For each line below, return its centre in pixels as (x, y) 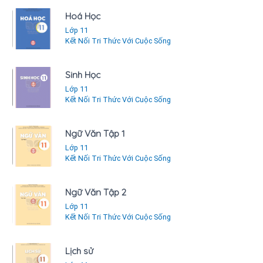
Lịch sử (79, 251)
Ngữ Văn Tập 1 (95, 133)
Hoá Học (83, 16)
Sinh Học (83, 75)
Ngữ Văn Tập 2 (96, 192)
